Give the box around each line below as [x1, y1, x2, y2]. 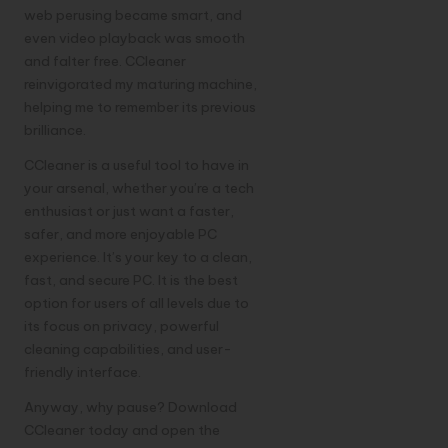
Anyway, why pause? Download [24, 398, 237, 417]
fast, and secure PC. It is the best [24, 271, 238, 290]
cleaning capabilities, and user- [24, 340, 232, 359]
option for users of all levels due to [24, 294, 249, 313]
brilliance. [24, 121, 86, 140]
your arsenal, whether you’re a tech [24, 179, 254, 198]
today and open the [85, 421, 220, 440]
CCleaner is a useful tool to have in [24, 156, 249, 175]
